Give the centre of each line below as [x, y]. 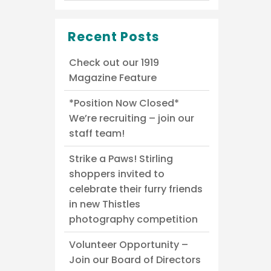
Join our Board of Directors [135, 260]
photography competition [133, 219]
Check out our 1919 [114, 62]
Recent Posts [114, 36]
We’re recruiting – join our [132, 118]
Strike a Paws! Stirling [121, 158]
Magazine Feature [113, 77]
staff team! [97, 133]
